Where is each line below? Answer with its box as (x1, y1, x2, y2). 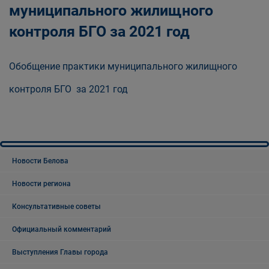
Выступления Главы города (12, 248, 108, 257)
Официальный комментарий (12, 225, 111, 234)
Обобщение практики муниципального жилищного (9, 61, 237, 73)
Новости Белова (12, 157, 68, 166)
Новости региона (12, 180, 71, 189)
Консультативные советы (12, 202, 101, 211)
